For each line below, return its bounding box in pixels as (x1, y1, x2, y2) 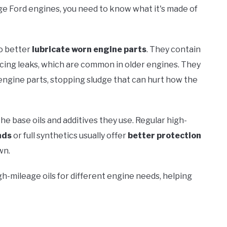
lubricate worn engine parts (32, 44, 146, 54)
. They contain (146, 44, 201, 54)
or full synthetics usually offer (12, 130, 128, 140)
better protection (128, 130, 201, 140)
